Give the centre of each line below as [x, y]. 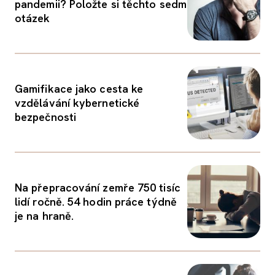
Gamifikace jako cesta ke [79, 89]
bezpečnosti [45, 117]
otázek [33, 18]
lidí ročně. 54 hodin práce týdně [96, 202]
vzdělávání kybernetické [77, 103]
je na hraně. [45, 216]
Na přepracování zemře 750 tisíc [98, 188]
